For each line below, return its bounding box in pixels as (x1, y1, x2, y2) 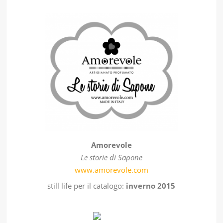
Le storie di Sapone (80, 152, 142, 162)
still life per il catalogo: (47, 180, 126, 191)
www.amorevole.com (74, 164, 148, 175)
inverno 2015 (126, 180, 176, 191)
